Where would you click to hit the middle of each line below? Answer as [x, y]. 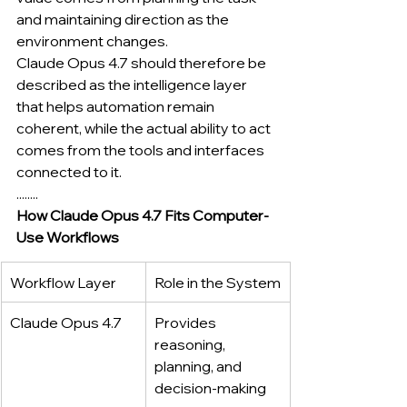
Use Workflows [68, 237]
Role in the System [218, 282]
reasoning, [191, 344]
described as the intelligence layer [133, 84]
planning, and [199, 366]
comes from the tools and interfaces [142, 149]
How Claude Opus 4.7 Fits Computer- [143, 215]
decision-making [210, 387]
